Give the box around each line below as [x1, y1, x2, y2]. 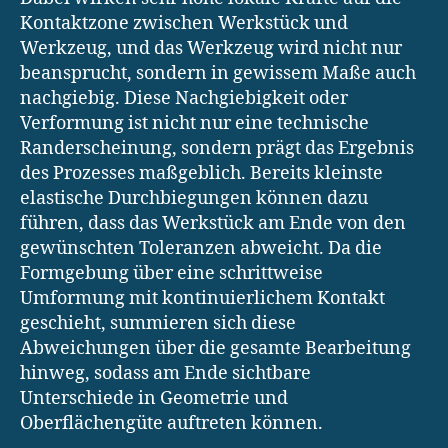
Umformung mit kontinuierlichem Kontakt [20, 286, 385, 310]
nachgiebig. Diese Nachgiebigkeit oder [20, 86, 348, 110]
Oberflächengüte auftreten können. [20, 411, 323, 435]
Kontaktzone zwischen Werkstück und [20, 11, 348, 35]
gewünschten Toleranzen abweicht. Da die [20, 236, 382, 260]
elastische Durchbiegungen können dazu [20, 186, 368, 210]
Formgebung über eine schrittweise [20, 261, 323, 285]
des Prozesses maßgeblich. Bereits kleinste [20, 161, 383, 185]
